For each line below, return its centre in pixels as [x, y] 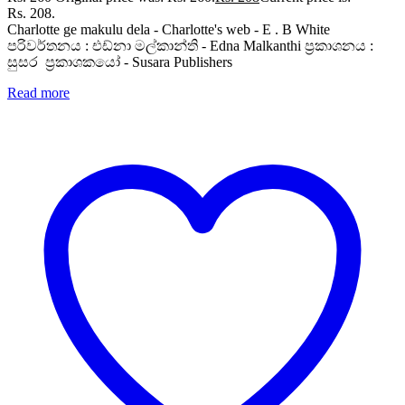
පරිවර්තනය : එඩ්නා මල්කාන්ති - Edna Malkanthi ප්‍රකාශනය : [190, 45]
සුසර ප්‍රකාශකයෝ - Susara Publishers [120, 61]
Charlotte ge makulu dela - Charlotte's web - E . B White [169, 29]
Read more [38, 92]
